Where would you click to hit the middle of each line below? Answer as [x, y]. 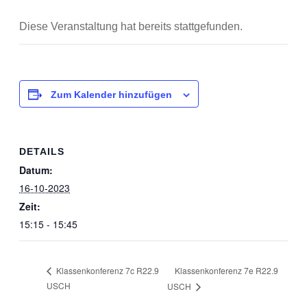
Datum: [36, 170]
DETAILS [42, 151]
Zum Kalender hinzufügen [111, 95]
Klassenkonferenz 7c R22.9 [107, 271]
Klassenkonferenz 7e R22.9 [226, 270]
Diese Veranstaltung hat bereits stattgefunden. [131, 26]
